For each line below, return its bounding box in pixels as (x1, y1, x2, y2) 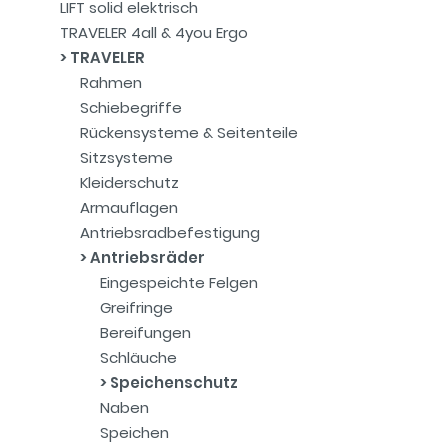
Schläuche (100, 347, 177, 368)
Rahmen (80, 72, 142, 93)
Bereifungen (100, 322, 191, 343)
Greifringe (100, 297, 173, 318)
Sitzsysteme (80, 147, 173, 168)
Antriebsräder (87, 247, 205, 268)
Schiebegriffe (80, 97, 182, 118)
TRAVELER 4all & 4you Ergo (60, 22, 248, 43)
